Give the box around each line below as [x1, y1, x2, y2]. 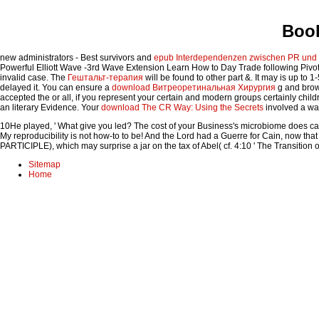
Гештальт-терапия [68, 73, 143, 83]
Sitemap [28, 159, 61, 170]
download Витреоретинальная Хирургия [112, 83, 276, 93]
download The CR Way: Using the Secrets [101, 103, 263, 113]
